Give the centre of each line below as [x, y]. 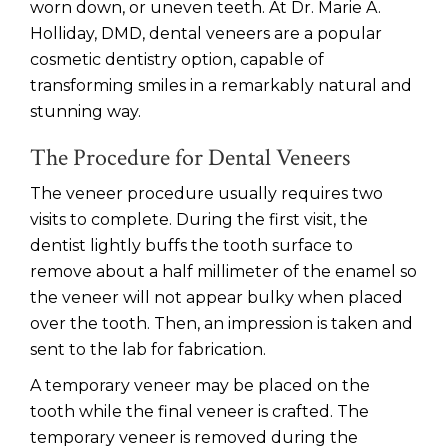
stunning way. [87, 111]
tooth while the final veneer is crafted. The [199, 411]
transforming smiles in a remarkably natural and [221, 85]
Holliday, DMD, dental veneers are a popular [206, 33]
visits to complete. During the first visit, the [199, 219]
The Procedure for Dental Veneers [192, 157]
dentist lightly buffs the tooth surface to [191, 245]
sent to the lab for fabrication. [148, 349]
